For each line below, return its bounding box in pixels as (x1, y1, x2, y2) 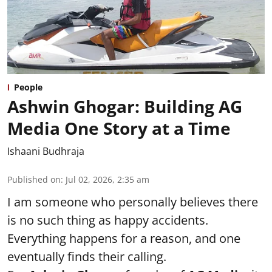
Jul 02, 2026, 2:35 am (66, 173, 149, 185)
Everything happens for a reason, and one (7, 229, 240, 246)
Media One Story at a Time (7, 116, 231, 140)
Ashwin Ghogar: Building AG (7, 94, 242, 118)
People (14, 81, 42, 93)
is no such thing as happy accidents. (7, 211, 208, 228)
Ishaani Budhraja (7, 144, 84, 158)
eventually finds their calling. (7, 248, 166, 265)
